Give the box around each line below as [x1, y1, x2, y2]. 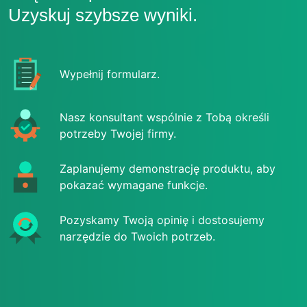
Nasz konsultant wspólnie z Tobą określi [60, 110, 269, 124]
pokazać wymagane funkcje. [60, 178, 208, 192]
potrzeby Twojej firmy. [60, 127, 176, 140]
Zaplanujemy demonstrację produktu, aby [60, 162, 275, 175]
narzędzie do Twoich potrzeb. [60, 230, 215, 243]
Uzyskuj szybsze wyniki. [8, 5, 197, 25]
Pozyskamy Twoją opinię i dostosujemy [60, 213, 265, 227]
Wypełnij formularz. [60, 67, 160, 81]
